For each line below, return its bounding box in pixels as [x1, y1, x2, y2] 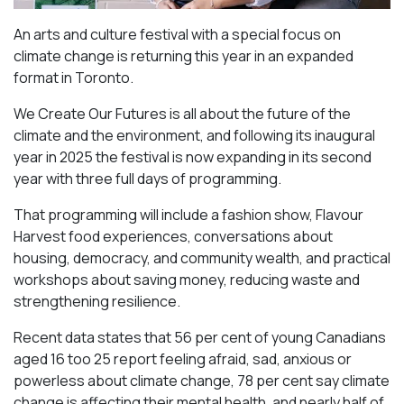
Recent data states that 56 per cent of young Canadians [14, 327, 386, 348]
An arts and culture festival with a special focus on [14, 24, 341, 45]
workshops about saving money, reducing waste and [14, 270, 360, 290]
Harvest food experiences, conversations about [14, 226, 333, 247]
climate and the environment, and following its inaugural [14, 125, 375, 146]
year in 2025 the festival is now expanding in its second [14, 147, 372, 168]
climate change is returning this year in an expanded [14, 46, 353, 67]
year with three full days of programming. [14, 169, 281, 189]
